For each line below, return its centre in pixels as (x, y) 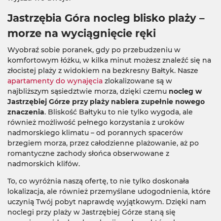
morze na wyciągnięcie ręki (82, 33)
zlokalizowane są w (137, 81)
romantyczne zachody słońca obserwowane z (88, 153)
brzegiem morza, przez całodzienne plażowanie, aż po (103, 143)
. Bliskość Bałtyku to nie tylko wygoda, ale (119, 112)
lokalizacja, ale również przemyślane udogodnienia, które (109, 191)
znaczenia (26, 112)
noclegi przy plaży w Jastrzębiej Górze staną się (92, 212)
